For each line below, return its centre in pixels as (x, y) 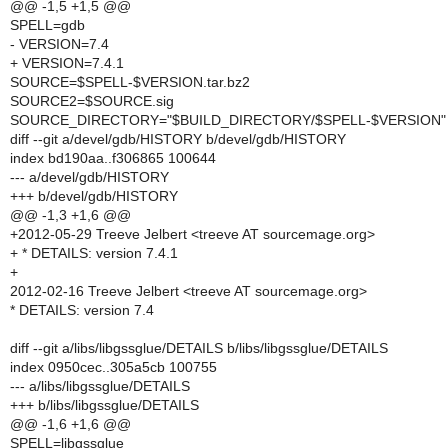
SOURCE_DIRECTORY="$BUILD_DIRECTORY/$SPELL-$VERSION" (228, 120)
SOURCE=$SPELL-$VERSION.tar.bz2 (130, 82)
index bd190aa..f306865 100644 (113, 158)
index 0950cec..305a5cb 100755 (113, 367)
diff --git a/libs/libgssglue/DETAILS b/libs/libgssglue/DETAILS (199, 348)
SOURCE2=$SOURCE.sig (92, 101)
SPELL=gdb (47, 25)
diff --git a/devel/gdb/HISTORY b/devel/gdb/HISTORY (178, 139)
